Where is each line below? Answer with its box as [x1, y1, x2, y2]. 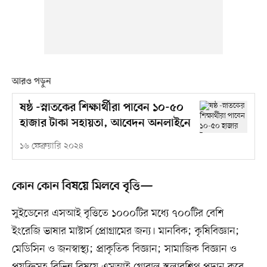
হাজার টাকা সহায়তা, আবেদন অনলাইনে [19, 117, 191, 131]
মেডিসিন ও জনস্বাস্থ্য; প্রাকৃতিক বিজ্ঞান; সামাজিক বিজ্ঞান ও [11, 242, 237, 257]
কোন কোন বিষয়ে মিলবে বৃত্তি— [11, 179, 153, 194]
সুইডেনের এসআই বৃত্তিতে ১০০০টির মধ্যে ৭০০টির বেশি [11, 206, 224, 221]
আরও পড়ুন [11, 76, 51, 88]
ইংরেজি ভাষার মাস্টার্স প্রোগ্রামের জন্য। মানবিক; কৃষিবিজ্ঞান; [11, 224, 240, 239]
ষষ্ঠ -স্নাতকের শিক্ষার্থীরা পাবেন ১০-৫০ [19, 101, 184, 116]
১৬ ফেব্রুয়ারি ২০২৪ [19, 141, 83, 153]
